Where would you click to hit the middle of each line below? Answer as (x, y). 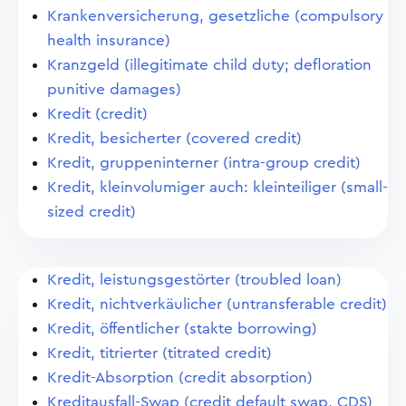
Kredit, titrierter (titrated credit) (159, 353)
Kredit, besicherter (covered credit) (174, 138)
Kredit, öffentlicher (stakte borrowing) (182, 329)
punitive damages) (114, 89)
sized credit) (92, 212)
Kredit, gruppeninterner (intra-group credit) (204, 163)
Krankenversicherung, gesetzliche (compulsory (215, 16)
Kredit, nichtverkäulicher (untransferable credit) (217, 304)
